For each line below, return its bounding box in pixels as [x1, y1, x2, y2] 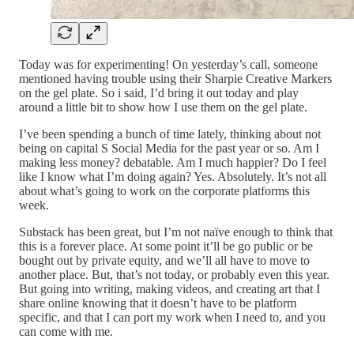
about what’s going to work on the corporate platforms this [19, 183, 310, 198]
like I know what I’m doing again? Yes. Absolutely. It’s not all [19, 169, 326, 183]
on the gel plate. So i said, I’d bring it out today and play [19, 85, 299, 100]
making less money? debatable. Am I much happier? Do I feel [19, 155, 326, 169]
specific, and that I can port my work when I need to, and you [19, 310, 326, 324]
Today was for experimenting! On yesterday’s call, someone [19, 57, 318, 71]
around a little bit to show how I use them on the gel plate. [19, 100, 307, 114]
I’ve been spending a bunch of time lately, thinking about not [19, 126, 321, 141]
